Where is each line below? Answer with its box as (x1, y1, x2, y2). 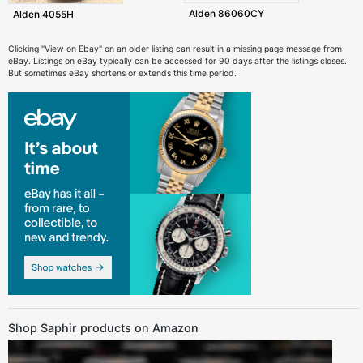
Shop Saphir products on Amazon (8, 321, 199, 335)
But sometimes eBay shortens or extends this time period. (8, 68, 237, 79)
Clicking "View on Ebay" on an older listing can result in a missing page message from (8, 44, 342, 54)
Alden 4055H (13, 8, 74, 21)
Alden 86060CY (188, 7, 264, 20)
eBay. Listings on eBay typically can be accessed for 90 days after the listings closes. (8, 56, 347, 66)
